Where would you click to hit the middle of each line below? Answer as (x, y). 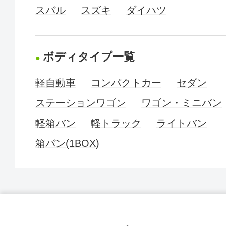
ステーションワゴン (81, 103)
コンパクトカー (126, 83)
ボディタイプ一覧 (89, 57)
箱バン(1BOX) (67, 143)
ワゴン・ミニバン (182, 103)
